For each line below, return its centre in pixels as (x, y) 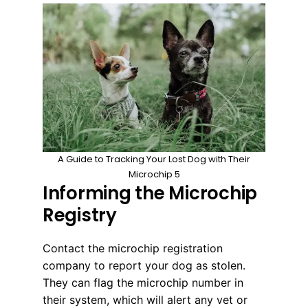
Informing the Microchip (150, 193)
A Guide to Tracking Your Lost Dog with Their (154, 159)
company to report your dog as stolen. (144, 265)
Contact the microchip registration (133, 248)
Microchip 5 (154, 174)
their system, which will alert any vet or (145, 299)
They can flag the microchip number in (143, 282)
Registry (80, 215)
